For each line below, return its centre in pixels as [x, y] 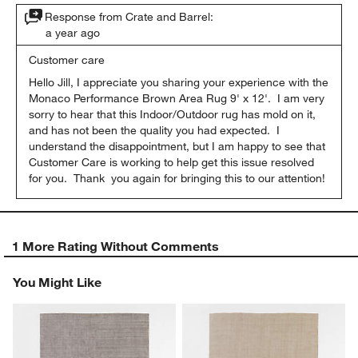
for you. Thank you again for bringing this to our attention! [177, 178]
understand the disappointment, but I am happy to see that [177, 146]
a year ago [73, 32]
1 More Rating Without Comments [116, 246]
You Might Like [58, 282]
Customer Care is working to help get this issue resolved [172, 162]
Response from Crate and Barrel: [129, 16]
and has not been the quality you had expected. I [155, 130]
